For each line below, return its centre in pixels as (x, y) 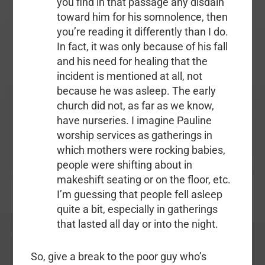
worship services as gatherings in (134, 135)
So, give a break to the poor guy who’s (119, 257)
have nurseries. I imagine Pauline (134, 121)
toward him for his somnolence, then (142, 17)
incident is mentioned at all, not (129, 76)
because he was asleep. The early (136, 91)
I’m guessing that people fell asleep (139, 195)
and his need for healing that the (132, 62)
